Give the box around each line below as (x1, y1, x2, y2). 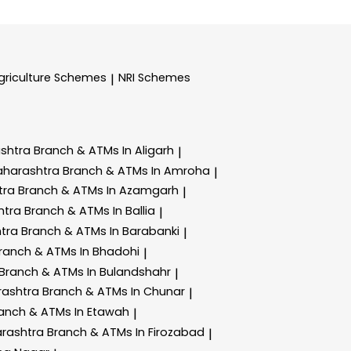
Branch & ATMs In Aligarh (34, 142, 174, 158)
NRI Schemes (118, 70, 190, 86)
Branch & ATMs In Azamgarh (18, 183, 179, 199)
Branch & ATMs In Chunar (42, 284, 185, 300)
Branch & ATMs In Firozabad (47, 324, 204, 340)
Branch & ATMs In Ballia (24, 203, 155, 219)
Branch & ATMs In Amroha (63, 162, 210, 179)
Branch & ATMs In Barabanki (21, 223, 179, 239)
